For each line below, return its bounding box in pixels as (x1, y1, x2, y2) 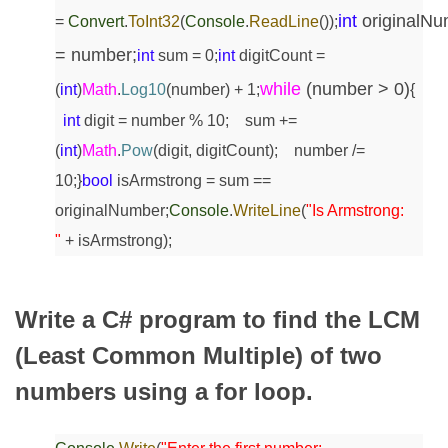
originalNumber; (55, 201, 169, 219)
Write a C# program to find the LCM (15, 305, 420, 333)
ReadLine (249, 12, 319, 30)
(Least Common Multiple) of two (15, 341, 382, 369)
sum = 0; (154, 46, 218, 64)
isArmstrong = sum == (113, 171, 271, 189)
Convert (68, 12, 124, 30)
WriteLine (233, 201, 301, 219)
